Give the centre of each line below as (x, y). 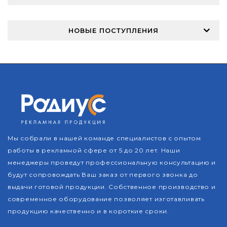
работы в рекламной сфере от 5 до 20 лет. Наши (94, 150)
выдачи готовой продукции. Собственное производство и (112, 187)
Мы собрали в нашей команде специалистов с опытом (104, 138)
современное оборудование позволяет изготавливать (106, 199)
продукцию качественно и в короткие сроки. (88, 211)
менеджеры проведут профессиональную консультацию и (112, 163)
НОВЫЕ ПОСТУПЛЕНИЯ (113, 31)
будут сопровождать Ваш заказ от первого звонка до (103, 175)
